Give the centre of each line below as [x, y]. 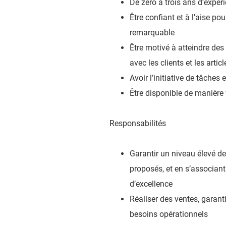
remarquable [152, 33]
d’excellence [151, 184]
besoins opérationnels [169, 214]
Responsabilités [138, 123]
